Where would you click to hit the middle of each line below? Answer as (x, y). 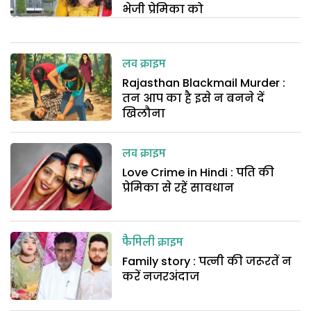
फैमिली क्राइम (153, 243)
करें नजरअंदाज (161, 277)
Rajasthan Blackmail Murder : (204, 83)
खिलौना (144, 113)
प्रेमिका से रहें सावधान (178, 187)
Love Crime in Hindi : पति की (199, 172)
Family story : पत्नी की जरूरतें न (207, 262)
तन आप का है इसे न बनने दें (194, 98)
